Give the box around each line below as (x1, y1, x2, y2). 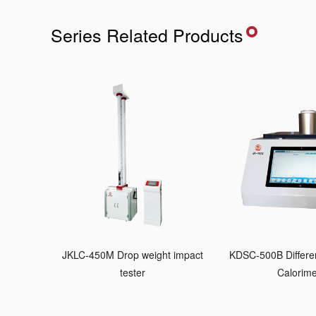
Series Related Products (51, 22, 243, 47)
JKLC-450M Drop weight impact (62, 247, 204, 262)
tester (120, 265, 146, 279)
